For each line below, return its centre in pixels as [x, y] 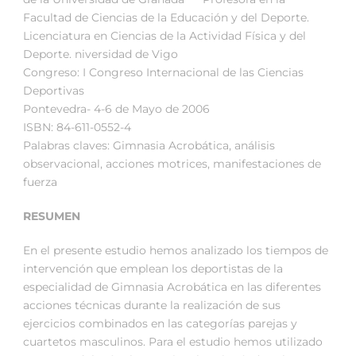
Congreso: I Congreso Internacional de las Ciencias [163, 73]
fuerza [40, 182]
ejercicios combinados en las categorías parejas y [160, 324]
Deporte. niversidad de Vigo [101, 54]
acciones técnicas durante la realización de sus [152, 306]
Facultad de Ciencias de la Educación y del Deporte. [166, 18]
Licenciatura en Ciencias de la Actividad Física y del [164, 36]
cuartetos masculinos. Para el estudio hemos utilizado [173, 342]
